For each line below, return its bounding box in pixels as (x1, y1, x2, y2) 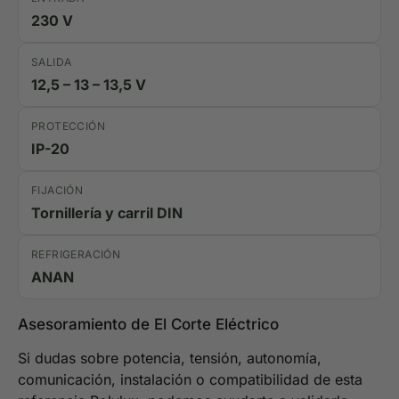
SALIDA (31, 54, 72, 69)
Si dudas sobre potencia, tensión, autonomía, (18, 348, 322, 367)
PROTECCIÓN (31, 118, 105, 133)
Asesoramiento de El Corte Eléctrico (18, 314, 279, 333)
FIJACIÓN (31, 183, 84, 197)
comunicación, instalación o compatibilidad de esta (18, 370, 362, 388)
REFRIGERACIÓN (31, 247, 121, 261)
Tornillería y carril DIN (31, 203, 183, 222)
